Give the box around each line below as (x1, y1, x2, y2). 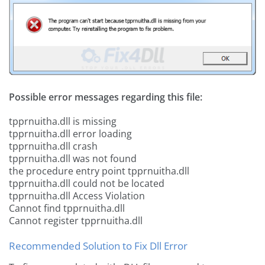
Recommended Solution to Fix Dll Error (9, 239, 188, 253)
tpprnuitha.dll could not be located (9, 177, 164, 190)
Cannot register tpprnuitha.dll (9, 214, 143, 228)
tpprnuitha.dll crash (9, 140, 98, 153)
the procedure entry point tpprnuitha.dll (9, 164, 189, 178)
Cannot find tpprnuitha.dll (9, 202, 125, 215)
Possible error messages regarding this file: (9, 91, 202, 104)
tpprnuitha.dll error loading (9, 127, 132, 141)
